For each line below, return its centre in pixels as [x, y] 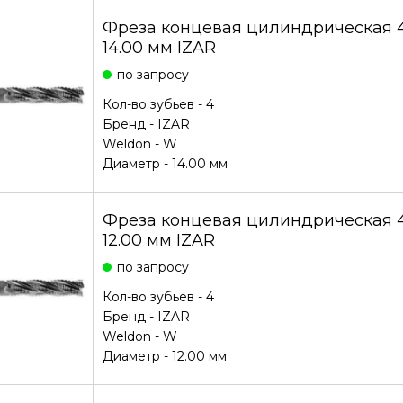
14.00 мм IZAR [159, 48]
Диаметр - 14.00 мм [165, 164]
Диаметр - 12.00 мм [164, 356]
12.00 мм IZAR [158, 240]
